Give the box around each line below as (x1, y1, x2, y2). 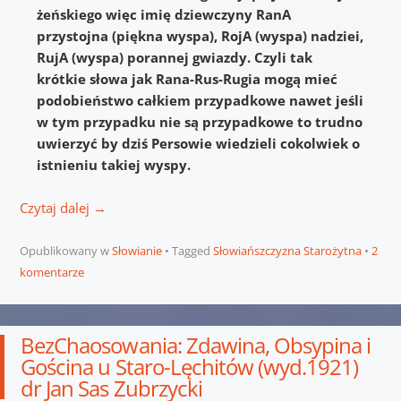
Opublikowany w (19, 243, 112, 259)
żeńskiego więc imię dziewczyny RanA (37, 5, 292, 23)
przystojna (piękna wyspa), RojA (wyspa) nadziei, (37, 27, 364, 45)
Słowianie (111, 243, 162, 259)
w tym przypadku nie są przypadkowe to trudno (37, 113, 363, 131)
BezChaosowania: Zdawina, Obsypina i (21, 330, 371, 360)
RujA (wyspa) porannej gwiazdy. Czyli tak (37, 48, 313, 66)
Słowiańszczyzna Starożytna (212, 243, 362, 259)
